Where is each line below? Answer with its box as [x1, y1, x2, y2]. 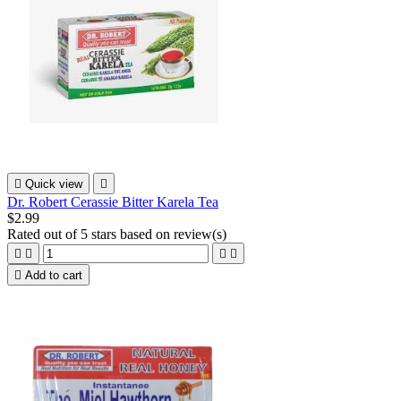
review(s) [174, 226, 226, 242]
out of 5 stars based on [44, 226, 174, 242]
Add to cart [25, 268, 82, 282]
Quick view [25, 176, 82, 191]
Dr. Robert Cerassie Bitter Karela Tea [7, 193, 218, 209]
